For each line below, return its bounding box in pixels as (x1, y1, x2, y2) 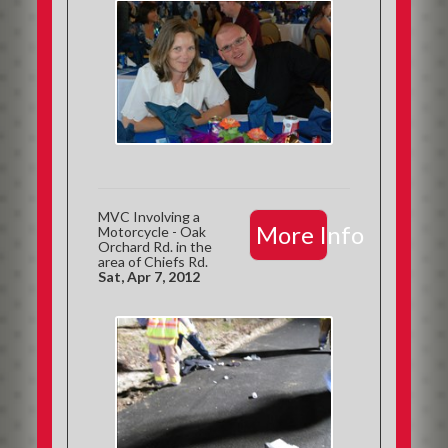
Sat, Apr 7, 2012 (98, 268, 201, 285)
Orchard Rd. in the (98, 238, 213, 255)
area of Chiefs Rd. (98, 253, 209, 270)
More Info (255, 220, 364, 249)
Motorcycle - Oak (98, 223, 207, 240)
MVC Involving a (98, 208, 201, 225)
